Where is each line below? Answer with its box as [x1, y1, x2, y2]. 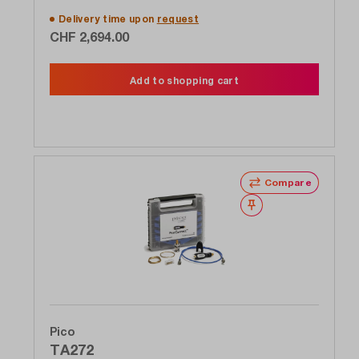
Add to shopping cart [130, 75, 239, 87]
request [156, 13, 200, 26]
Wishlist [260, 199, 301, 212]
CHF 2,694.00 [50, 29, 129, 45]
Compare [264, 176, 311, 189]
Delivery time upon [58, 13, 157, 26]
